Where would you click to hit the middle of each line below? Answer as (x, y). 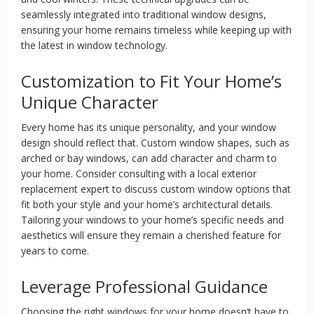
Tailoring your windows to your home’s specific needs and (152, 220)
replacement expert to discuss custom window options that (156, 189)
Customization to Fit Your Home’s (151, 81)
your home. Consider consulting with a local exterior (139, 173)
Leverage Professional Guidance (144, 286)
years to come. (55, 251)
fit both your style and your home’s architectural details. (147, 204)
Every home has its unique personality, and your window (149, 127)
